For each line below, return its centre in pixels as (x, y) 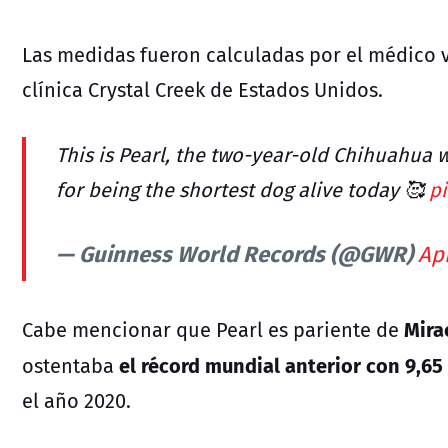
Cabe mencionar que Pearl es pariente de (210, 329)
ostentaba (68, 365)
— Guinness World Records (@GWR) (237, 252)
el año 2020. (76, 400)
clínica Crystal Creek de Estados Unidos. (202, 89)
